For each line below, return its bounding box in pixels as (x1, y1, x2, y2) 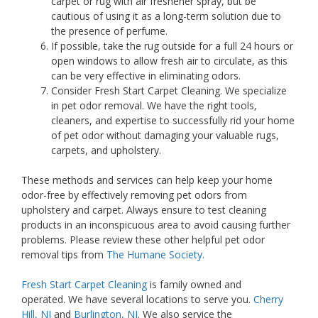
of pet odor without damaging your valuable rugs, (51, 128, 279, 142)
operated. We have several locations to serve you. (21, 292, 253, 306)
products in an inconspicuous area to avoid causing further (21, 217, 290, 231)
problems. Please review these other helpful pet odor (21, 232, 265, 246)
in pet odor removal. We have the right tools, (51, 98, 257, 112)
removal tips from (21, 247, 106, 261)
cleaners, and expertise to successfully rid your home (51, 113, 295, 127)
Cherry (253, 292, 283, 306)
